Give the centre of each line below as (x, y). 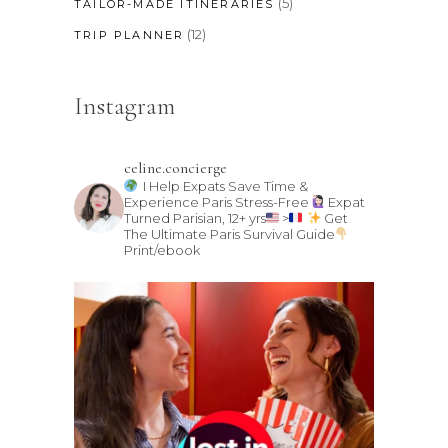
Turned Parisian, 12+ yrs (195, 217)
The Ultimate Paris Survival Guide (229, 233)
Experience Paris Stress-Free (216, 201)
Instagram (124, 105)
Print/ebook (162, 249)
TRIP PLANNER (129, 34)
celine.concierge (175, 167)
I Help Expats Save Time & (224, 185)
